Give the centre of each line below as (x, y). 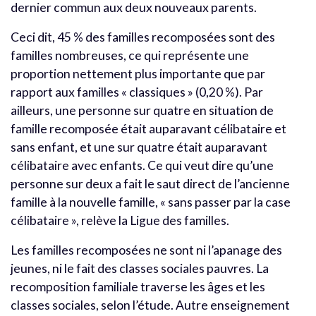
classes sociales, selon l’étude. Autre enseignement (150, 305)
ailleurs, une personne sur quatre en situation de (142, 110)
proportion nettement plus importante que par (138, 73)
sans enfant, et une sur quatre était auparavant (139, 147)
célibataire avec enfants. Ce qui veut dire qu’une (142, 165)
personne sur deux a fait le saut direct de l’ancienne (150, 183)
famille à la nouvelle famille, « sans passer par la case (151, 202)
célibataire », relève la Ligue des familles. (120, 220)
